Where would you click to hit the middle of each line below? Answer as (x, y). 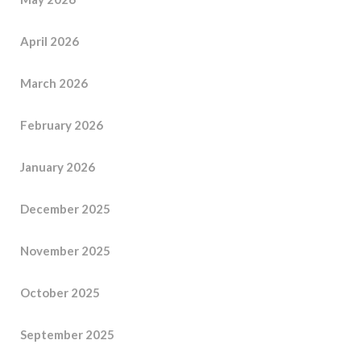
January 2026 (58, 166)
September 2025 (67, 334)
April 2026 (50, 41)
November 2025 (65, 250)
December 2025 (65, 208)
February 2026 (62, 124)
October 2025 (60, 292)
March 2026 (54, 83)
